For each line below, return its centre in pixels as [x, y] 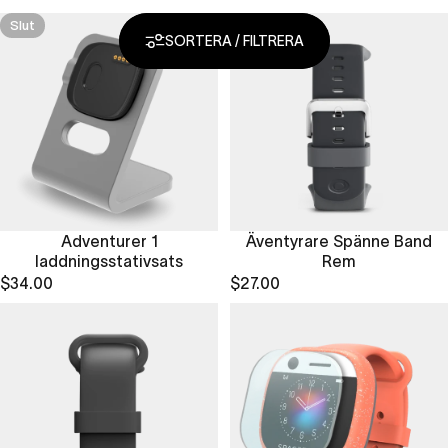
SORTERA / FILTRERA [234, 41]
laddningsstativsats [109, 261]
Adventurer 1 [109, 241]
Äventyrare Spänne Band [339, 241]
